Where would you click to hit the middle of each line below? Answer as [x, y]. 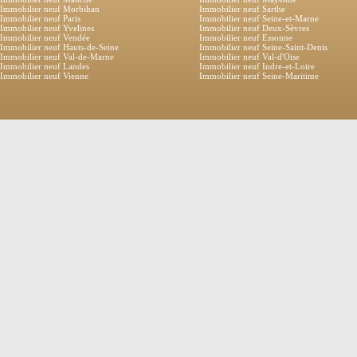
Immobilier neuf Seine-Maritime [259, 76]
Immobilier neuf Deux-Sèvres [254, 28]
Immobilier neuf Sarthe [242, 9]
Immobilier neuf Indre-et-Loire [257, 67]
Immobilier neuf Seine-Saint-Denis [263, 47]
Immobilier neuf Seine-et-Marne [259, 19]
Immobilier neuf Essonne [246, 38]
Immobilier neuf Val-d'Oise [249, 57]
